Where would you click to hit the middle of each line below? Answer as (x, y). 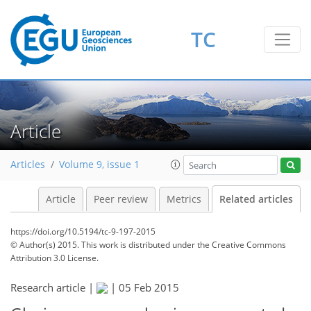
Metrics (184, 199)
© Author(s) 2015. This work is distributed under (104, 245)
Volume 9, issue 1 (99, 165)
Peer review (121, 199)
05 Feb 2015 (149, 287)
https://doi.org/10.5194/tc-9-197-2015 (83, 232)
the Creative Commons (242, 245)
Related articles (256, 199)
